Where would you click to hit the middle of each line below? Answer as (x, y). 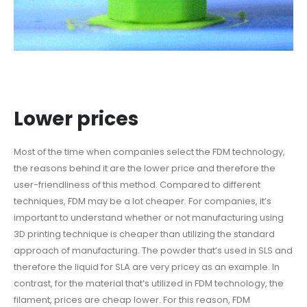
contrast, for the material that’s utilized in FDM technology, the (149, 284)
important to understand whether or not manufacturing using (149, 218)
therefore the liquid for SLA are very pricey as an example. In (147, 267)
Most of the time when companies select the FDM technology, (149, 152)
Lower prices (76, 119)
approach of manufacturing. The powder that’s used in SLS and (153, 251)
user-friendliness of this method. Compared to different (137, 185)
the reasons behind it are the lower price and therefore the (145, 169)
